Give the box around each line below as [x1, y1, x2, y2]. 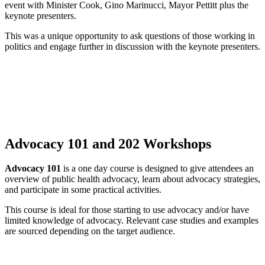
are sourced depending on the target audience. [5, 226, 175, 237]
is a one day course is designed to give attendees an [61, 163, 254, 174]
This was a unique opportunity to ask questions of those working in [5, 30, 255, 41]
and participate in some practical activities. [5, 185, 161, 195]
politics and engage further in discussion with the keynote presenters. [5, 41, 260, 51]
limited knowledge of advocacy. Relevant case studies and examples [5, 215, 258, 226]
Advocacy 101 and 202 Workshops [5, 135, 211, 151]
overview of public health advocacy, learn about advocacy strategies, [5, 174, 260, 185]
